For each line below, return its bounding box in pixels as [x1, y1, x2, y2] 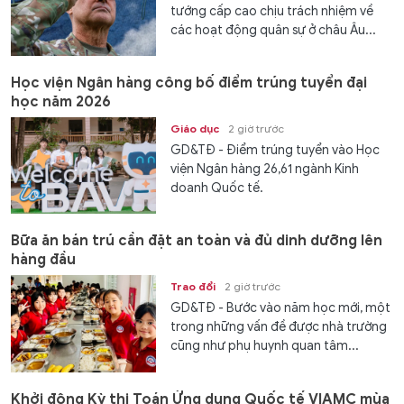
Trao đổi [170, 280, 216, 294]
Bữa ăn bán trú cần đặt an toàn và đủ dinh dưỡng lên [11, 232, 382, 251]
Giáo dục [170, 122, 220, 136]
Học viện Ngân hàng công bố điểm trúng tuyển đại [11, 74, 367, 93]
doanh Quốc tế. [170, 180, 264, 197]
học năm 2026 [11, 93, 111, 112]
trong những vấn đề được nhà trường [170, 319, 388, 335]
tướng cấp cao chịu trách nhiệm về [170, 3, 374, 19]
